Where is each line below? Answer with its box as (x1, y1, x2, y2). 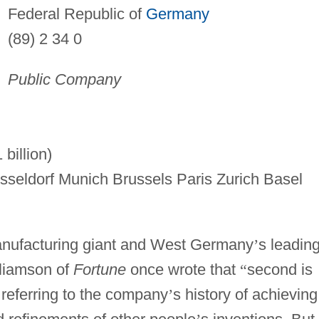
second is (246, 260, 313, 278)
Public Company (7, 70, 121, 88)
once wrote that (125, 260, 240, 278)
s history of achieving (172, 285, 318, 303)
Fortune (73, 260, 126, 278)
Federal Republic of (7, 4, 146, 23)
